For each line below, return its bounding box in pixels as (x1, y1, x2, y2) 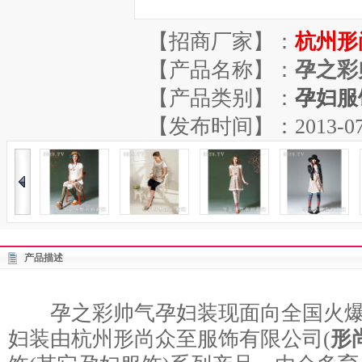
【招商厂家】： (148, 30, 295, 53)
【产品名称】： (148, 58, 295, 82)
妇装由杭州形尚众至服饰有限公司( (8, 327, 330, 351)
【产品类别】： (148, 86, 295, 110)
